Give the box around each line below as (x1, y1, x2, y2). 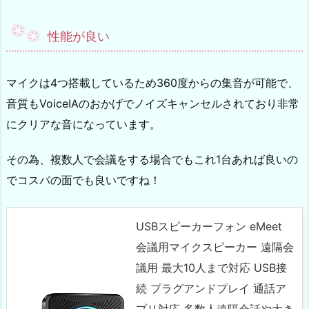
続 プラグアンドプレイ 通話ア (136, 281, 286, 295)
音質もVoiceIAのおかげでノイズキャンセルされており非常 (6, 97, 299, 111)
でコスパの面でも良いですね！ (6, 172, 161, 187)
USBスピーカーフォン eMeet (136, 219, 282, 233)
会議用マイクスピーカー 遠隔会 (136, 239, 294, 254)
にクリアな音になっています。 (6, 117, 161, 132)
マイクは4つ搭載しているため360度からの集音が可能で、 (6, 76, 299, 90)
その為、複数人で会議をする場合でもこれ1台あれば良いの (6, 152, 298, 166)
